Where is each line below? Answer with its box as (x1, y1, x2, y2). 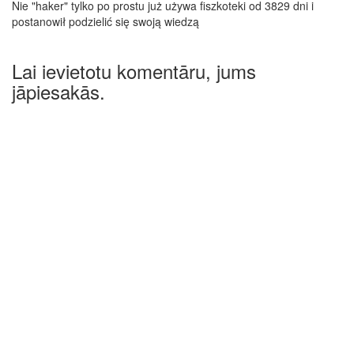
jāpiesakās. (12, 77, 105, 105)
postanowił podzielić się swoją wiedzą (12, 13, 199, 29)
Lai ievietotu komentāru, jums (12, 56, 256, 85)
